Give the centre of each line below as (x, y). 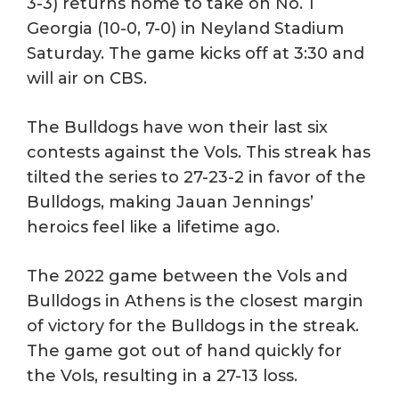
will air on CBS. (87, 78)
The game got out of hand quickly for (184, 350)
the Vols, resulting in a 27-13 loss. (162, 375)
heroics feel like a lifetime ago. (153, 227)
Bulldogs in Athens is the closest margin (195, 301)
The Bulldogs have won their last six (177, 127)
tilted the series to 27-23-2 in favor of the (196, 177)
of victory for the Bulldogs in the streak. (193, 326)
